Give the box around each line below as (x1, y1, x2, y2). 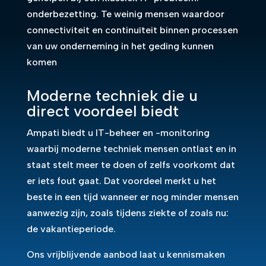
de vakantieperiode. (26, 223, 116, 235)
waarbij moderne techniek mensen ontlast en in (26, 143, 236, 154)
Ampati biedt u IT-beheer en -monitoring (26, 127, 210, 138)
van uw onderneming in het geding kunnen (26, 40, 214, 52)
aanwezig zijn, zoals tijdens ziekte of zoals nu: (26, 207, 229, 218)
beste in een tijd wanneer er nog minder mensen (26, 191, 239, 202)
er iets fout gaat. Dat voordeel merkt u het (26, 175, 216, 186)
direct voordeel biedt (26, 102, 179, 121)
